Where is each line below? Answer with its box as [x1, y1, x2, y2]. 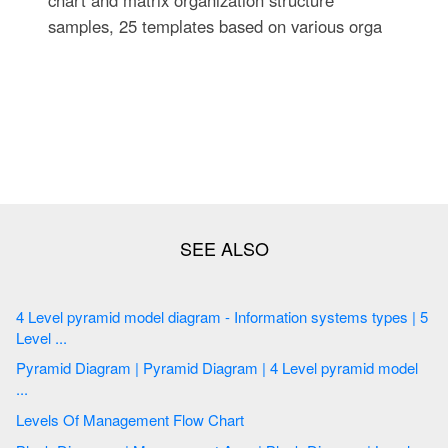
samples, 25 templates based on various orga [47, 13, 382, 38]
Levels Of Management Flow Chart [173, 408, 244, 430]
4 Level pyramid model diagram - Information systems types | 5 [16, 305, 28, 327]
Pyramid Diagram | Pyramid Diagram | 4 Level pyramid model [16, 357, 75, 379]
